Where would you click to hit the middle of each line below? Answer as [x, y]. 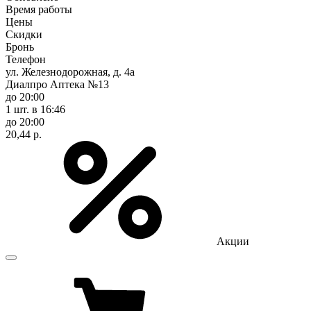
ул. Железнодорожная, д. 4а [70, 72]
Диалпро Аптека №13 [57, 84]
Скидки [24, 34]
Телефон [26, 59]
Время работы [39, 9]
